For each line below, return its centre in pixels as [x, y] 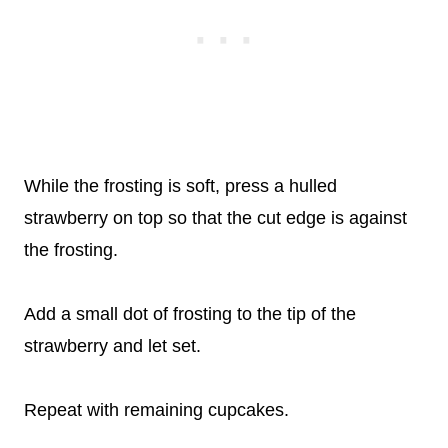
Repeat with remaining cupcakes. [156, 410]
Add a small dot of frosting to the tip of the [190, 314]
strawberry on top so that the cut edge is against [215, 218]
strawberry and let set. [112, 346]
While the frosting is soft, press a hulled [180, 186]
